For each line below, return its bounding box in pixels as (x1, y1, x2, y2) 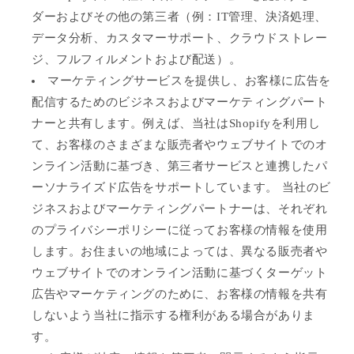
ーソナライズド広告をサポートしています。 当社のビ (32, 180, 332, 194)
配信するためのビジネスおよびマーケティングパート (32, 95, 328, 108)
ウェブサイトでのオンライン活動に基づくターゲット (32, 265, 328, 279)
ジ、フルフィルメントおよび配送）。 (32, 52, 242, 66)
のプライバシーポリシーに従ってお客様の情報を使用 (32, 223, 328, 236)
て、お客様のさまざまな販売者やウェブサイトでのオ (32, 137, 328, 151)
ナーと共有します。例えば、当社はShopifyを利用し (32, 116, 321, 130)
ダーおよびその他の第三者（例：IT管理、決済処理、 (32, 9, 327, 23)
